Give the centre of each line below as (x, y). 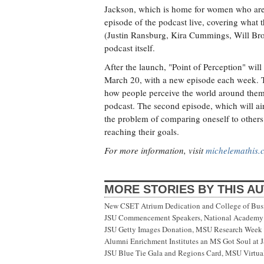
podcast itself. (130, 48)
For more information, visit (155, 150)
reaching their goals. (142, 131)
